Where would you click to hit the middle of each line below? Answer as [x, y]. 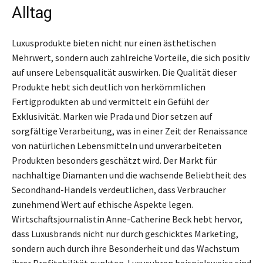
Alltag [32, 13]
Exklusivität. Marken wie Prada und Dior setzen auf [112, 116]
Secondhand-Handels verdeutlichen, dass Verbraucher [119, 189]
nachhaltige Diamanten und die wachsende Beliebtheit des [129, 175]
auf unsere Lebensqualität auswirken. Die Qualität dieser [124, 72]
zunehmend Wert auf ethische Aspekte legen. [102, 204]
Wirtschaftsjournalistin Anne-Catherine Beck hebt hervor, [127, 219]
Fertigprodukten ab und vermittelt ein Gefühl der [110, 101]
